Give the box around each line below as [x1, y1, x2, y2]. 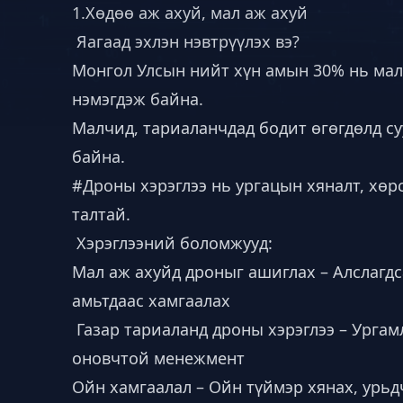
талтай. [72, 203, 130, 225]
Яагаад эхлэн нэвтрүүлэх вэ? [72, 31, 300, 52]
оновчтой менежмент [72, 347, 245, 369]
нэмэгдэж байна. [72, 88, 203, 110]
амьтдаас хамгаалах [72, 290, 230, 311]
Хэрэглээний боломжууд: [72, 232, 273, 254]
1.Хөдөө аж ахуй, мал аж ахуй [72, 2, 308, 23]
